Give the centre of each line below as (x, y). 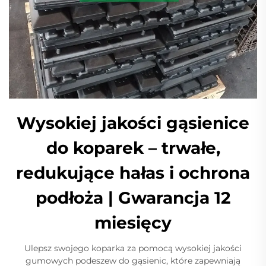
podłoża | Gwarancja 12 (133, 197)
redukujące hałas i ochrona (133, 172)
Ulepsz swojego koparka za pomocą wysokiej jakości (133, 248)
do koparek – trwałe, (133, 148)
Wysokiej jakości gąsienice (133, 123)
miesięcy (133, 222)
